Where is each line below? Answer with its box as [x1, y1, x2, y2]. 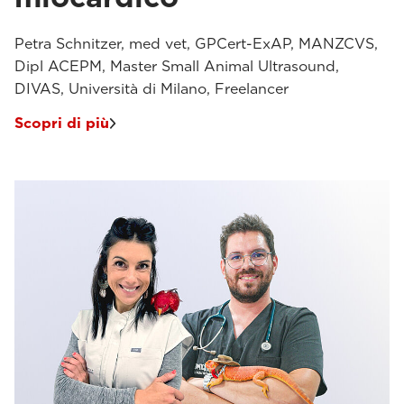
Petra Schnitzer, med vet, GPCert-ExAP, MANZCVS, [14, 34, 378, 52]
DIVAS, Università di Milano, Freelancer [14, 79, 289, 97]
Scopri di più [14, 114, 109, 132]
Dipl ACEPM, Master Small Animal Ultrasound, [14, 57, 339, 75]
